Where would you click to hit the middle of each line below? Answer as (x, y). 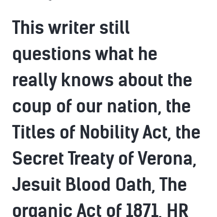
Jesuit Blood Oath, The (100, 185)
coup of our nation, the (101, 106)
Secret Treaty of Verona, (104, 159)
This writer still (71, 28)
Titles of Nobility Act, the (106, 132)
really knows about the (102, 80)
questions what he (85, 54)
